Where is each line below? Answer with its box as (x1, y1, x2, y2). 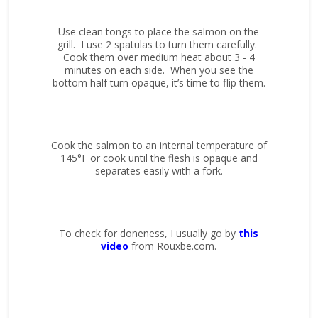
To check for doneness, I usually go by (59, 226, 239, 240)
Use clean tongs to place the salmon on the (58, 24, 260, 38)
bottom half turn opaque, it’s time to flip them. (52, 75, 265, 89)
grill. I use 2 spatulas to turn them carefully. (57, 37, 261, 51)
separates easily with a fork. (94, 163, 223, 177)
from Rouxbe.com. (128, 238, 217, 253)
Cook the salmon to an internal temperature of (50, 138, 267, 152)
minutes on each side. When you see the (64, 62, 253, 77)
